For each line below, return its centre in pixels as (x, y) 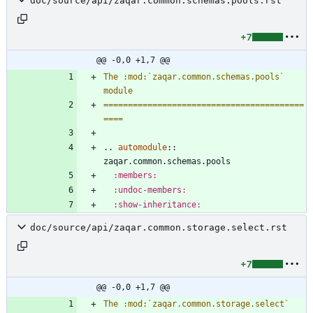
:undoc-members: (150, 190)
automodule (143, 147)
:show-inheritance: (157, 204)
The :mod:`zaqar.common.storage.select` (196, 304)
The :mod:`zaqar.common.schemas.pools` (194, 77)
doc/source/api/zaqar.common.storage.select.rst (159, 227)
